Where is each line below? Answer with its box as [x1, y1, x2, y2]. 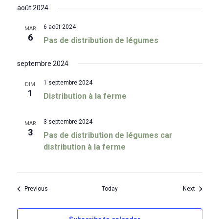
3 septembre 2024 [43, 118, 92, 126]
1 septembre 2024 [43, 79, 92, 87]
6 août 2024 [43, 23, 76, 31]
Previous [24, 185, 48, 193]
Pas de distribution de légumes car [43, 131, 173, 140]
